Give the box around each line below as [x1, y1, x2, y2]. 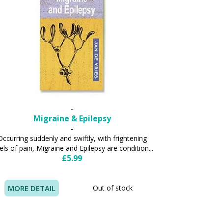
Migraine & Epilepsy [33, 112, 111, 124]
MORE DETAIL [7, 183, 55, 193]
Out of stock [93, 183, 133, 192]
